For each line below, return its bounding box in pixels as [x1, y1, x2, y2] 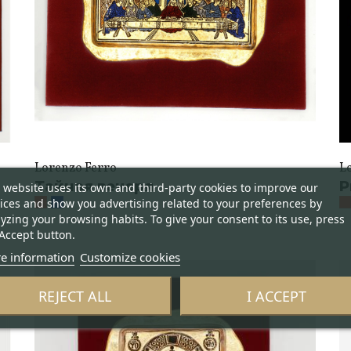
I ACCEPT [246, 286, 306, 305]
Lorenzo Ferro [34, 160, 117, 177]
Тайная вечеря [34, 178, 154, 195]
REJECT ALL [38, 286, 111, 305]
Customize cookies [79, 248, 180, 264]
